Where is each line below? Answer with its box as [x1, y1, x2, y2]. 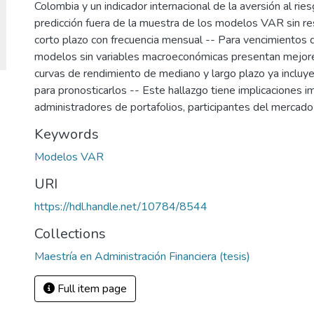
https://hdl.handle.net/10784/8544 [34, 199, 207, 214]
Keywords [34, 125, 99, 144]
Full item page [55, 281, 127, 296]
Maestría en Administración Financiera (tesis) [34, 249, 250, 264]
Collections [34, 224, 106, 243]
